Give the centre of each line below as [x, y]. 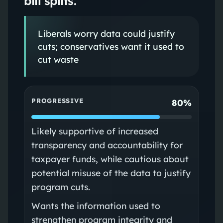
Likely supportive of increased [95, 131]
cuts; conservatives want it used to [111, 46]
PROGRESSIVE [57, 101]
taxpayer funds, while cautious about [110, 159]
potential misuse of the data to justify [111, 172]
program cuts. [60, 186]
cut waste [58, 59]
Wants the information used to [96, 205]
